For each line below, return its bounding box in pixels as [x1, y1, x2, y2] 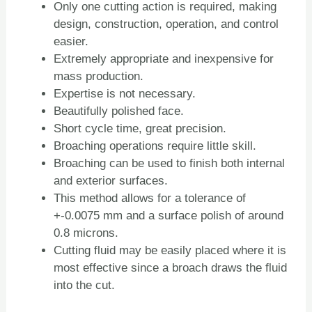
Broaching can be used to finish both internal [54, 157, 286, 171]
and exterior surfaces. [54, 174, 169, 188]
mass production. [54, 70, 144, 84]
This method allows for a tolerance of [54, 192, 247, 205]
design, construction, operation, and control [54, 17, 279, 31]
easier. [54, 35, 89, 49]
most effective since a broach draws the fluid [54, 261, 288, 275]
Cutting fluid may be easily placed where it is [54, 244, 287, 258]
